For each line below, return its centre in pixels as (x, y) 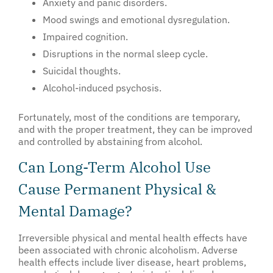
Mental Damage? (75, 211)
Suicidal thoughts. (82, 70)
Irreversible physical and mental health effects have (133, 237)
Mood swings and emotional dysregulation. (136, 19)
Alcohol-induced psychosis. (102, 87)
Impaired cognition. (85, 36)
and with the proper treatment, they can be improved (135, 129)
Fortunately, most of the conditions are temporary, (129, 117)
